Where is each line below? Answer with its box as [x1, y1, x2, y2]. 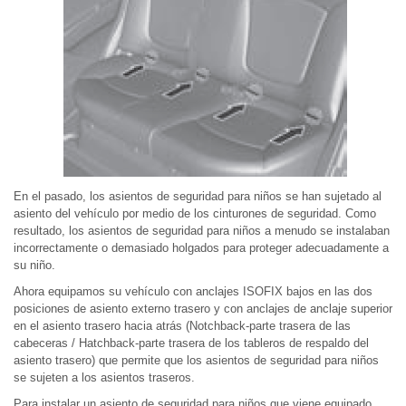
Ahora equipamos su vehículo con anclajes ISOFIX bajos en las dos [14, 285, 372, 298]
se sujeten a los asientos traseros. [14, 371, 195, 384]
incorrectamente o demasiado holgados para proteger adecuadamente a [14, 241, 389, 255]
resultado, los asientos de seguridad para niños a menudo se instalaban [14, 224, 390, 237]
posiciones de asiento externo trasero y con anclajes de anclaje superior [14, 302, 392, 315]
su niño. [14, 258, 55, 272]
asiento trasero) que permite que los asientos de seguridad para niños [14, 353, 379, 367]
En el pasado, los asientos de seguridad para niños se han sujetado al [14, 189, 382, 203]
